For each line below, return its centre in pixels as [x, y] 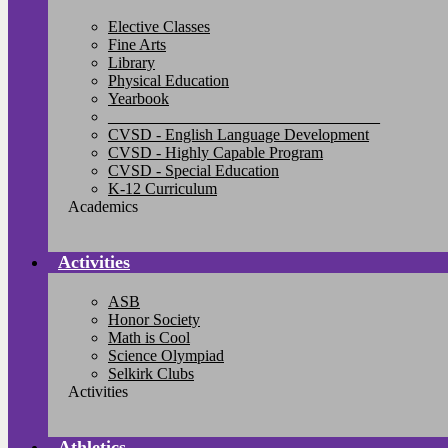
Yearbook [138, 98]
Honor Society [154, 319]
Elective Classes [159, 26]
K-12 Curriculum [162, 188]
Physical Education [168, 80]
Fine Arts [137, 44]
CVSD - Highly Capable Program [215, 152]
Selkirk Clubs [151, 373]
